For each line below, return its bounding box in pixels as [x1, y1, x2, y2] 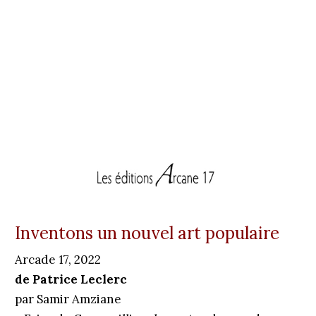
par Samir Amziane [14, 291, 121, 307]
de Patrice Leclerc [14, 272, 127, 287]
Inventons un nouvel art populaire [14, 222, 279, 244]
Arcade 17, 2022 [14, 252, 101, 267]
